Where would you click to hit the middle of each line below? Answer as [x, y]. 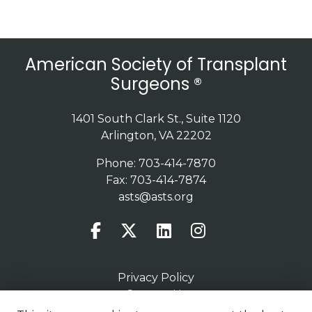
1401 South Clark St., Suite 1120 [156, 119]
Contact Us [156, 294]
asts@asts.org [156, 197]
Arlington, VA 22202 [156, 135]
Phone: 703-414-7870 [156, 163]
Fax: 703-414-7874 [156, 180]
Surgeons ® [156, 84]
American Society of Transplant [156, 64]
